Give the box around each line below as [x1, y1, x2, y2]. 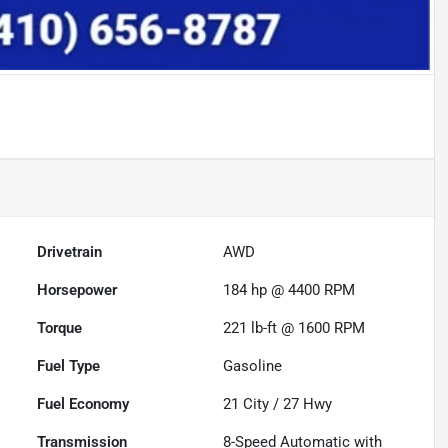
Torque [37, 319, 83, 338]
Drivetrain [37, 243, 103, 262]
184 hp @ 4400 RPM [223, 281, 356, 300]
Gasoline [223, 357, 283, 376]
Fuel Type [37, 357, 101, 376]
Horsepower [37, 281, 118, 300]
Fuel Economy [37, 395, 130, 414]
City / [239, 395, 284, 414]
